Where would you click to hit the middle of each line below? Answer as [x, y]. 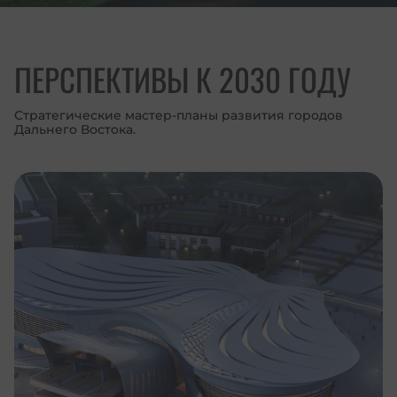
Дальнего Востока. [75, 130]
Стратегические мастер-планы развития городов [179, 116]
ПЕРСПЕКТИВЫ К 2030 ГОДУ [183, 79]
